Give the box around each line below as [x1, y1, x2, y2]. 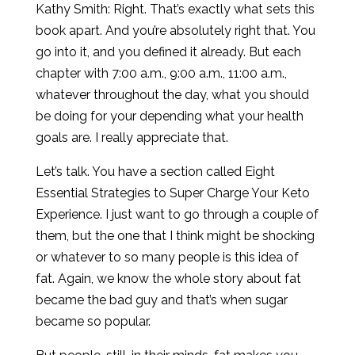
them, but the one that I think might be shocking [35, 228, 315, 243]
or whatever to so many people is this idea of [35, 250, 299, 265]
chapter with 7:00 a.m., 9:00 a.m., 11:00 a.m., [35, 66, 287, 81]
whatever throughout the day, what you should [35, 87, 309, 102]
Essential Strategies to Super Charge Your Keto [35, 185, 310, 200]
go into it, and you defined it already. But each [35, 44, 301, 59]
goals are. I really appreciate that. [35, 130, 228, 145]
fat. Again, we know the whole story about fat [35, 271, 301, 286]
